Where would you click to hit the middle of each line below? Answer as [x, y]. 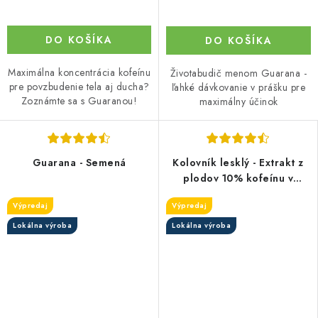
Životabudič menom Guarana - [238, 73]
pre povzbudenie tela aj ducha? [79, 86]
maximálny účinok [238, 101]
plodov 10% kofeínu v [238, 178]
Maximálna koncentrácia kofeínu [79, 72]
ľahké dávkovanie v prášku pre [238, 87]
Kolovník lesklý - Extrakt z [238, 162]
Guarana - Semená [79, 162]
